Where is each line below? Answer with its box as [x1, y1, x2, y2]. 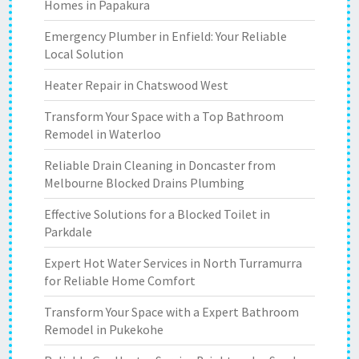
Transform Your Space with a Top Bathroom [44, 108, 284, 124]
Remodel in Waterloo [44, 126, 161, 142]
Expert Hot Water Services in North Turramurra [44, 255, 302, 271]
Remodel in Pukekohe [44, 321, 163, 337]
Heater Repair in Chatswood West [44, 77, 228, 93]
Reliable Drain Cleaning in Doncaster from [44, 157, 276, 173]
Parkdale [44, 224, 92, 240]
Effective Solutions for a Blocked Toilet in [44, 206, 270, 222]
